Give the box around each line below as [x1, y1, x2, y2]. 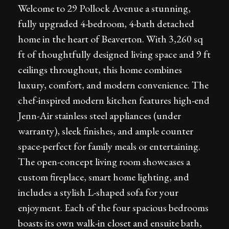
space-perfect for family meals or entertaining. [18, 140, 200, 153]
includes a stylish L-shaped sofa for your [18, 186, 178, 199]
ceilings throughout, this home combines [18, 63, 182, 76]
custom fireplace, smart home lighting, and [18, 170, 189, 184]
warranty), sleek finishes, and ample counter [18, 124, 193, 138]
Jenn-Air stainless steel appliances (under [18, 109, 181, 122]
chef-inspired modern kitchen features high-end [18, 94, 210, 107]
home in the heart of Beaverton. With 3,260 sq [18, 32, 203, 45]
